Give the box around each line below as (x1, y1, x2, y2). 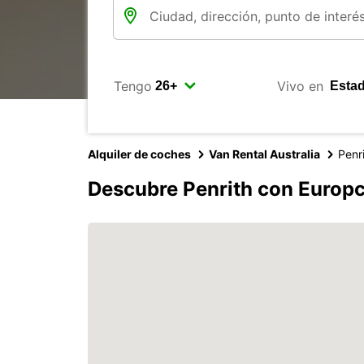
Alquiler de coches (88, 147, 191, 161)
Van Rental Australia (209, 147, 320, 161)
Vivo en (276, 77, 323, 94)
